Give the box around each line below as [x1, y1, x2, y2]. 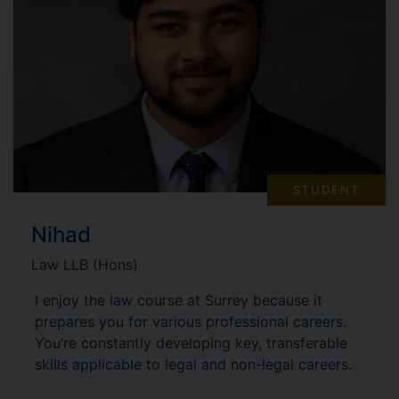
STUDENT [293, 182, 361, 197]
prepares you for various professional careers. [35, 312, 346, 330]
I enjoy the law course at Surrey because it [35, 290, 322, 309]
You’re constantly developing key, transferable [35, 333, 347, 352]
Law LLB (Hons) [31, 255, 138, 273]
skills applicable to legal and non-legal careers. [35, 354, 352, 373]
